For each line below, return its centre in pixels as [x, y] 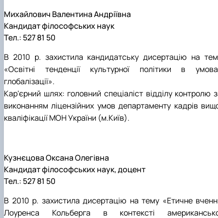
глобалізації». [29, 81]
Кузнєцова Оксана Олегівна [56, 158]
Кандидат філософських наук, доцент [75, 170]
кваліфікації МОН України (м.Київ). [67, 118]
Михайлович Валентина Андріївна [67, 14]
